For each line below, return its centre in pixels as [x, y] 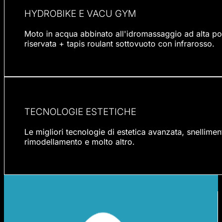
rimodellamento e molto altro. [80, 141]
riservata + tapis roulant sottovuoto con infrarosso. [119, 43]
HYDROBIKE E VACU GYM [80, 13]
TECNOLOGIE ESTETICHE [80, 112]
